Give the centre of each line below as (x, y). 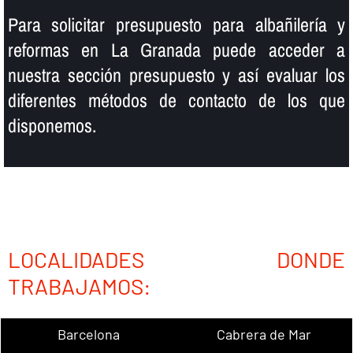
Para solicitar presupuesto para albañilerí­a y (176, 25)
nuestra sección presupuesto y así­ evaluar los (176, 75)
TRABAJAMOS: (79, 286)
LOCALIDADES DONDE (176, 260)
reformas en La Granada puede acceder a (176, 50)
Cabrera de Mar (264, 334)
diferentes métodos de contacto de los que (176, 100)
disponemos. (52, 126)
